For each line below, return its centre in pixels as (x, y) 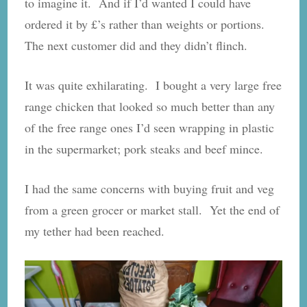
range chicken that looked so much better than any (150, 106)
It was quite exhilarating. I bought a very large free (153, 85)
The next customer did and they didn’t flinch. (136, 45)
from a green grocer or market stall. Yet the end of (152, 209)
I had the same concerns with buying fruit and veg (150, 188)
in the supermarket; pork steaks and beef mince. (144, 148)
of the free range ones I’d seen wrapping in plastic (150, 127)
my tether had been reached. (95, 231)
